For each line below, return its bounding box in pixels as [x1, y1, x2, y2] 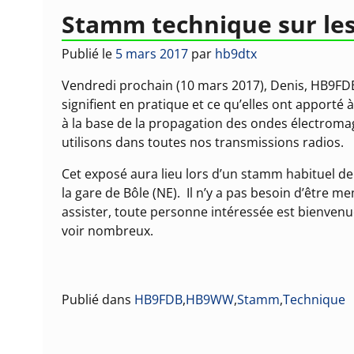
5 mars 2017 [115, 45, 189, 63]
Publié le [62, 45, 116, 63]
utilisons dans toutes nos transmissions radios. [62, 134, 345, 152]
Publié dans [62, 291, 132, 309]
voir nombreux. [62, 222, 154, 240]
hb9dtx [215, 45, 258, 63]
